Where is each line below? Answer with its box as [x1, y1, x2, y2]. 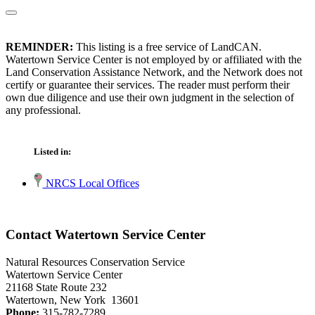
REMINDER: [6, 41, 73, 53]
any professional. [6, 104, 81, 117]
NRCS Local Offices [42, 177, 139, 190]
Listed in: [34, 146, 71, 157]
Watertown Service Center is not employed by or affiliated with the [6, 53, 302, 66]
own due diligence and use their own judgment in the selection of [6, 91, 294, 104]
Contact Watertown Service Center [6, 227, 205, 243]
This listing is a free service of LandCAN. [73, 41, 262, 53]
